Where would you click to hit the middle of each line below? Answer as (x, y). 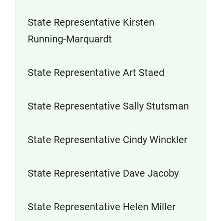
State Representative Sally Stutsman (108, 106)
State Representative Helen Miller (102, 207)
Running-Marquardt (70, 39)
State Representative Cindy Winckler (108, 140)
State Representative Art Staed (96, 73)
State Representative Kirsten (91, 22)
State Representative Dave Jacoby (103, 173)
